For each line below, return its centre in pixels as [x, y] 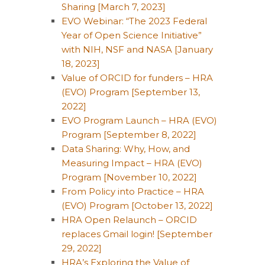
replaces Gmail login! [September [137, 234]
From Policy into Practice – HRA [133, 191]
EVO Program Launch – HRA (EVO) [139, 120]
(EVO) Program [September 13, [131, 92]
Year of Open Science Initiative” [132, 35]
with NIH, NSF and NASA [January [137, 49]
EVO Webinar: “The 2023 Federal [134, 21]
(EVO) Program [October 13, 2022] [137, 206]
